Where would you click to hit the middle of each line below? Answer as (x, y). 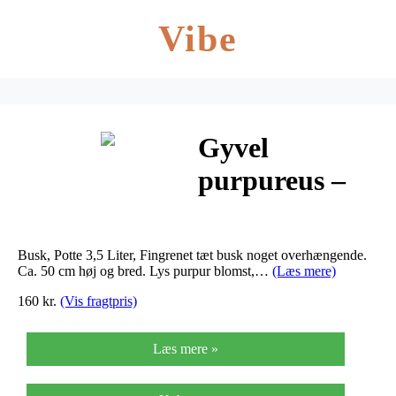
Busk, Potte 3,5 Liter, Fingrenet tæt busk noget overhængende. (192, 255)
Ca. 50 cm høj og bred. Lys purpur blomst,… (145, 270)
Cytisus (243, 213)
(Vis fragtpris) (99, 301)
